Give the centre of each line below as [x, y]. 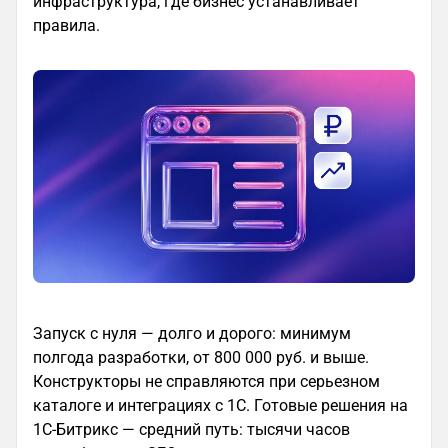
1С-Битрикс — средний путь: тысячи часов [191, 430]
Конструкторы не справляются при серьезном [206, 382]
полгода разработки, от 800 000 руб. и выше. [201, 358]
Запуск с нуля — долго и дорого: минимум [192, 334]
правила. [66, 25]
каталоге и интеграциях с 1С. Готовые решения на [220, 406]
